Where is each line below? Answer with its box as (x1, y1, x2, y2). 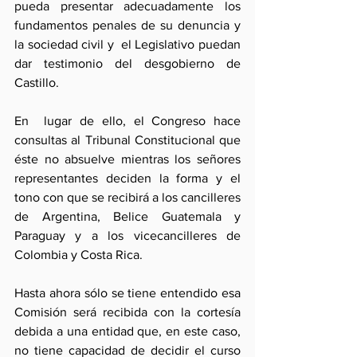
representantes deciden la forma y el (14, 171, 241, 185)
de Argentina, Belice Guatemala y (14, 210, 241, 223)
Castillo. (14, 76, 65, 89)
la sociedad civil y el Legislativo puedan (14, 37, 241, 51)
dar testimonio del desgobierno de (14, 57, 241, 70)
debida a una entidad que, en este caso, (14, 324, 241, 338)
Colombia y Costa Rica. (14, 248, 143, 261)
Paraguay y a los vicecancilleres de (14, 229, 241, 242)
